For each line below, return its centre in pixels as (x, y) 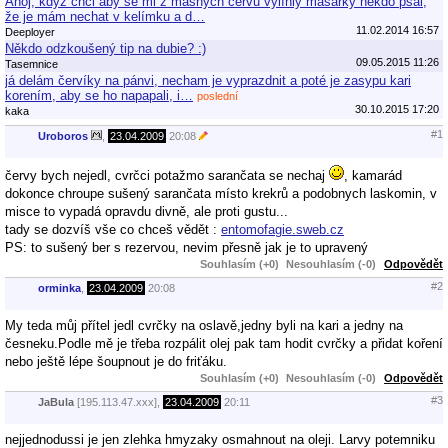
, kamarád (373, 175)
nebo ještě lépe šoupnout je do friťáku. (116, 361)
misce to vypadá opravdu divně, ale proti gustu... (146, 211)
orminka (59, 288)
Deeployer (30, 31)
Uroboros (63, 136)
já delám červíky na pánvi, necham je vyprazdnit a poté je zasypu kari (208, 80)
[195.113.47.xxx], (118, 402)
